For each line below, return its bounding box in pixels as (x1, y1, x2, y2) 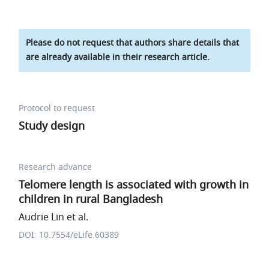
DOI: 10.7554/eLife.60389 (19, 229, 119, 241)
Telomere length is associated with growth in (19, 177, 249, 193)
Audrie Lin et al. (19, 210, 89, 225)
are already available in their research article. (26, 51, 210, 64)
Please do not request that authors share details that (26, 37, 240, 49)
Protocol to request (19, 102, 95, 115)
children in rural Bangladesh (19, 192, 163, 207)
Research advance (19, 161, 92, 174)
